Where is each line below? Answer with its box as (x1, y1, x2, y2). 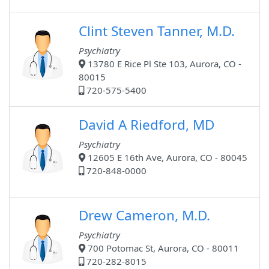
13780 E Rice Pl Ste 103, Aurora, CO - (85, 58, 241, 70)
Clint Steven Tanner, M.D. (79, 22, 235, 41)
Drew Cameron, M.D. (79, 206, 210, 225)
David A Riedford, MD (79, 115, 214, 134)
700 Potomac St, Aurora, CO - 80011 (85, 242, 239, 255)
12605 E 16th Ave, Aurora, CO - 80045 (85, 151, 247, 164)
